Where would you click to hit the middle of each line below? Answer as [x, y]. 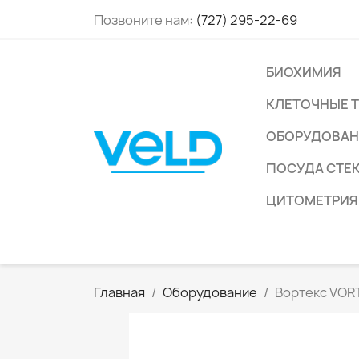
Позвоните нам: [145, 20]
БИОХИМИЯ [304, 72]
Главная [119, 292]
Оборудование [210, 292]
